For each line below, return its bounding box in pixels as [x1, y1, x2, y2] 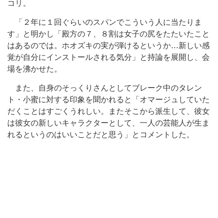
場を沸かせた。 [7, 65, 62, 73]
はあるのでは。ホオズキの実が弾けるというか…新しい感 [7, 41, 210, 50]
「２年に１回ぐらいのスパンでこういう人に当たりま [7, 18, 202, 26]
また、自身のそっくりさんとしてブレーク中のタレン [7, 84, 202, 92]
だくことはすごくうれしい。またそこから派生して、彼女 [7, 107, 210, 115]
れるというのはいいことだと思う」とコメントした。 [7, 130, 194, 139]
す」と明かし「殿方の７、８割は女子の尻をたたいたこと [7, 30, 210, 38]
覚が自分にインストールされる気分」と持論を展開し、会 [7, 53, 210, 61]
